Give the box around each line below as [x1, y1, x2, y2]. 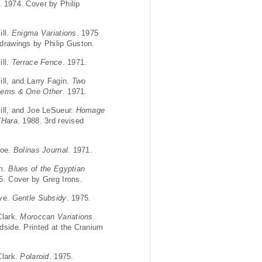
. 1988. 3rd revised [17, 116, 84, 125]
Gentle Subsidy [12, 193, 67, 202]
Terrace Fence [11, 57, 63, 67]
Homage [75, 105, 105, 115]
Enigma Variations [11, 28, 77, 37]
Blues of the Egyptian [8, 164, 85, 173]
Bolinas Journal [13, 145, 68, 154]
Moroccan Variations [20, 212, 93, 221]
